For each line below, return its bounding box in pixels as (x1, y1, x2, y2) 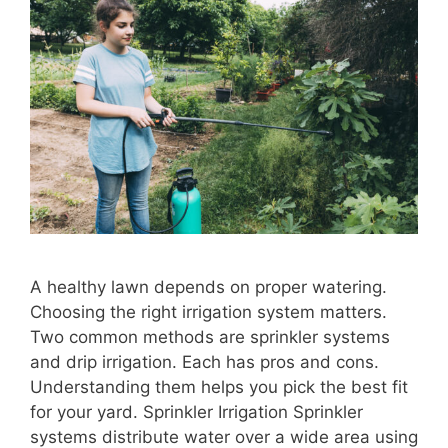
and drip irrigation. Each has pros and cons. (30, 352, 379, 373)
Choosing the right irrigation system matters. (30, 302, 387, 323)
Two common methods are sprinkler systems (30, 327, 390, 348)
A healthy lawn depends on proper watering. (30, 277, 387, 298)
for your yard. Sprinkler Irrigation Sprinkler (30, 402, 363, 423)
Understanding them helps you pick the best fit (30, 377, 408, 398)
